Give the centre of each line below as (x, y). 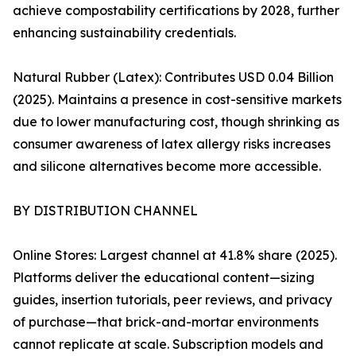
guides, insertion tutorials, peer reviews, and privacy (172, 300)
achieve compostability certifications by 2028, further (176, 11)
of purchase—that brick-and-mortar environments (166, 322)
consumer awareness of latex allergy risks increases (172, 144)
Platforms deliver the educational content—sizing (164, 278)
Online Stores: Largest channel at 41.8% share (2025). (175, 255)
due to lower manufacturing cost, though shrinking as (176, 122)
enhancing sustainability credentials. (124, 33)
